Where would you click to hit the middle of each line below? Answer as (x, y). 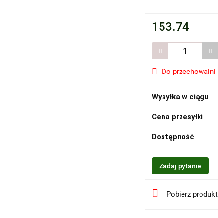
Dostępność (173, 137)
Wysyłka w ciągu (181, 97)
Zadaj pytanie (181, 166)
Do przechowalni (189, 72)
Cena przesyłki (178, 117)
